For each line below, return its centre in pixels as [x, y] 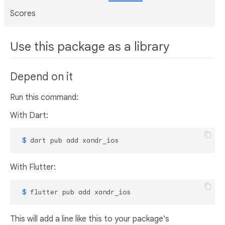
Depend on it [41, 77]
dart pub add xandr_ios [74, 141]
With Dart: [29, 116]
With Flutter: [33, 167]
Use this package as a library [90, 47]
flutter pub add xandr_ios [80, 192]
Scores [23, 14]
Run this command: [44, 98]
